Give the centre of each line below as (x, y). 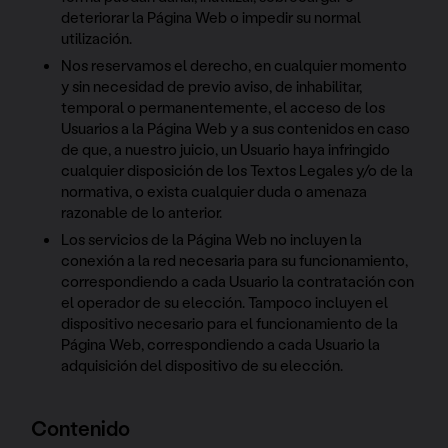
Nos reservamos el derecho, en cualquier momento (234, 64)
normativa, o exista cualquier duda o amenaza (214, 190)
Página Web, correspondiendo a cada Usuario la (221, 343)
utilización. (97, 37)
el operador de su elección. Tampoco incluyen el (225, 301)
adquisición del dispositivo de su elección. (202, 364)
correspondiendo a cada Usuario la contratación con (238, 280)
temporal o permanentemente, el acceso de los (223, 106)
